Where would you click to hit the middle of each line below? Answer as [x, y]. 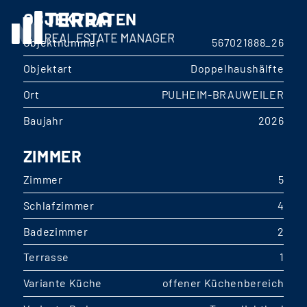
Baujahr [43, 120]
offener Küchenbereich [223, 283]
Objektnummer [62, 42]
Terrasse [46, 257]
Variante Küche [62, 283]
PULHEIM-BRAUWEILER [223, 94]
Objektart [48, 69]
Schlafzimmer [59, 205]
